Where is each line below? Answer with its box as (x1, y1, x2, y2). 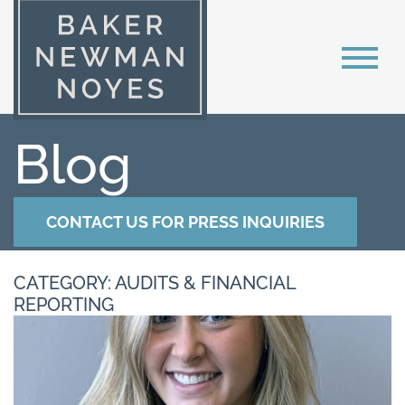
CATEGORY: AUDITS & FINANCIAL (14, 272, 296, 294)
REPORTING (14, 294, 114, 316)
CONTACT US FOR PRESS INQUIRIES (46, 212, 325, 231)
